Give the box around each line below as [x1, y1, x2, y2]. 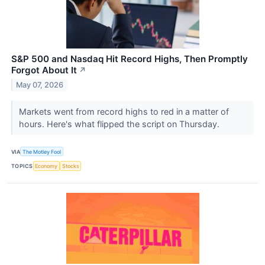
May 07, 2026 [16, 80, 64, 90]
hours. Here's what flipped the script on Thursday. [18, 119, 222, 130]
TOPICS [11, 163, 33, 169]
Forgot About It [11, 64, 77, 76]
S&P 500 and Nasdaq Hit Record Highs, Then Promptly [11, 53, 248, 65]
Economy [35, 163, 58, 169]
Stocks [62, 163, 79, 169]
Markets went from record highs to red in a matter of [18, 106, 229, 117]
